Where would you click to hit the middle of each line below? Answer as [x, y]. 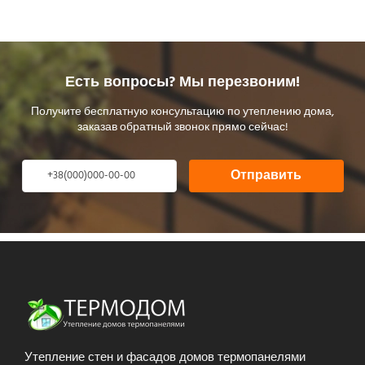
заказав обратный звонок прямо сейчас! [182, 127]
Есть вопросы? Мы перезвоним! [182, 82]
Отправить [266, 176]
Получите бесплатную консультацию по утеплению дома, [182, 112]
